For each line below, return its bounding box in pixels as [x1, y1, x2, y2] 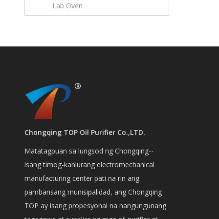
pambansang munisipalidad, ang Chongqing [24, 187, 162, 197]
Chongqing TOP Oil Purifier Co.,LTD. [24, 128, 145, 137]
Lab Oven [52, 1, 83, 10]
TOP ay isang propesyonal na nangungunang [24, 201, 166, 210]
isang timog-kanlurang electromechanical [24, 160, 154, 169]
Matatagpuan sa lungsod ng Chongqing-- [24, 146, 153, 155]
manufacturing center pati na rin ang [24, 174, 139, 183]
